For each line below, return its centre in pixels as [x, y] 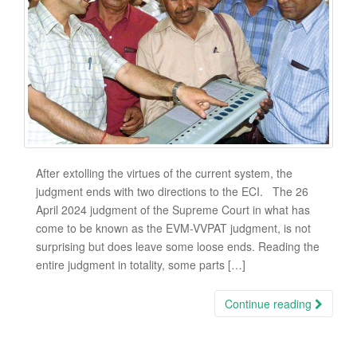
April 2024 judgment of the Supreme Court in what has [173, 210]
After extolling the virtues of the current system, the [164, 173]
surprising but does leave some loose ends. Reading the [178, 247]
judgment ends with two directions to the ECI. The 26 [172, 192]
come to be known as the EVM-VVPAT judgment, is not [173, 228]
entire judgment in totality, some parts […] [141, 265]
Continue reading [270, 304]
